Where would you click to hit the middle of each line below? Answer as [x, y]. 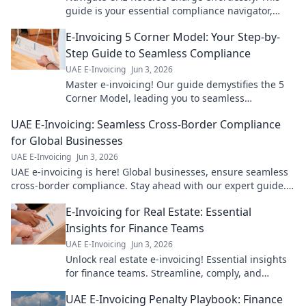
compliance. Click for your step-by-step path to [172, 112]
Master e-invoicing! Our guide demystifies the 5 [175, 85]
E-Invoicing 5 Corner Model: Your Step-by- [173, 37]
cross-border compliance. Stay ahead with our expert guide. [149, 186]
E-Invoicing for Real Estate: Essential [158, 212]
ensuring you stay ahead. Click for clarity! [160, 25]
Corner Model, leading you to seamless [155, 98]
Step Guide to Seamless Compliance [158, 54]
